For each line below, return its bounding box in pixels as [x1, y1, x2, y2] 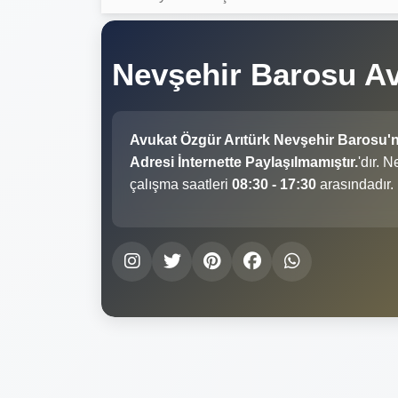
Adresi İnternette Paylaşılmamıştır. [130, 154, 358, 170]
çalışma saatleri [130, 176, 232, 192]
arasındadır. [316, 176, 394, 192]
